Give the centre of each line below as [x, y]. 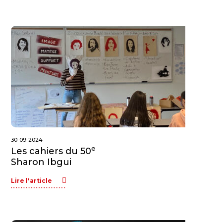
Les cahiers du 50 [51, 151]
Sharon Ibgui [41, 162]
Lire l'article [32, 181]
